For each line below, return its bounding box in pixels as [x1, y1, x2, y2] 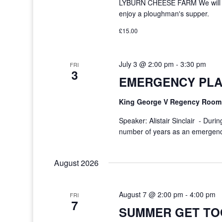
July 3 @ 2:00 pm [118, 59, 174, 69]
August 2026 [54, 157, 99, 168]
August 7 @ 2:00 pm [118, 189, 183, 199]
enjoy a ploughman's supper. [118, 8, 209, 18]
